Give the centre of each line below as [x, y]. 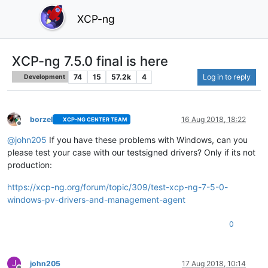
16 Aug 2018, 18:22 [214, 119]
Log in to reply [227, 77]
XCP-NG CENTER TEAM [95, 120]
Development [44, 77]
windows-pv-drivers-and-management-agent [96, 199]
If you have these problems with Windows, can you [147, 139]
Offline [30, 128]
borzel [41, 119]
